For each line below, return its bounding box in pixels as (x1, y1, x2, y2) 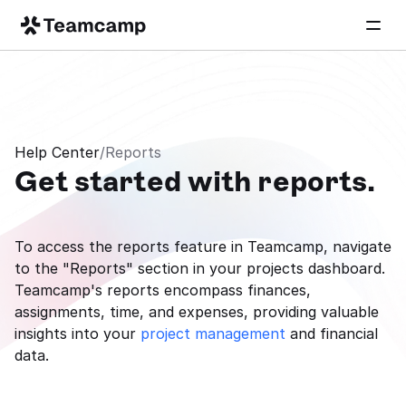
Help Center (14, 143, 100, 161)
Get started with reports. (14, 163, 375, 198)
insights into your (14, 324, 140, 343)
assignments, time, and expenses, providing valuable (14, 303, 379, 321)
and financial (285, 324, 378, 343)
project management (140, 324, 285, 343)
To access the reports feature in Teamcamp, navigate (14, 237, 391, 256)
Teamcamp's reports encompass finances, (14, 281, 311, 299)
